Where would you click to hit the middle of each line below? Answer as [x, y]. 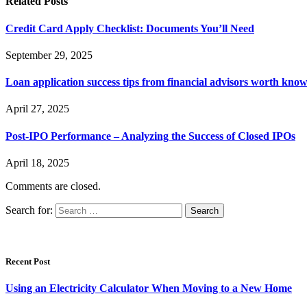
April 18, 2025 [37, 162]
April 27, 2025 [37, 109]
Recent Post [28, 262]
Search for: [29, 210]
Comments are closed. [53, 186]
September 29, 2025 [49, 55]
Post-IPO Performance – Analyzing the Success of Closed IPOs [150, 136]
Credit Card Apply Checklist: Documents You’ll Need [130, 28]
